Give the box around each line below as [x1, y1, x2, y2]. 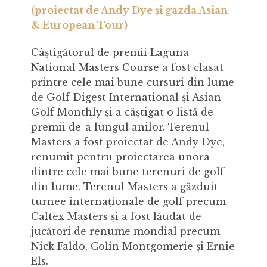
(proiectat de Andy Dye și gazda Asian [30, 4, 228, 17]
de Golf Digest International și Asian [30, 91, 221, 103]
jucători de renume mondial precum [30, 225, 220, 237]
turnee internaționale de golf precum [30, 195, 226, 207]
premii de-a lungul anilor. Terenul [30, 120, 209, 133]
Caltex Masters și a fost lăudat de [30, 210, 201, 222]
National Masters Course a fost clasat [30, 61, 223, 73]
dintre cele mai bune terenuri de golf [30, 165, 224, 178]
